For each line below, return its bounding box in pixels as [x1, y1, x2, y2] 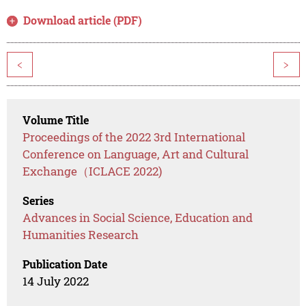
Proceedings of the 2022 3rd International [23, 129, 246, 145]
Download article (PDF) [23, 13, 143, 28]
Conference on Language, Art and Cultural [23, 146, 249, 163]
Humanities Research [23, 227, 139, 243]
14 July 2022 [23, 273, 89, 290]
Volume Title [23, 113, 89, 128]
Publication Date [23, 257, 108, 272]
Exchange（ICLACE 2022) [23, 163, 163, 180]
